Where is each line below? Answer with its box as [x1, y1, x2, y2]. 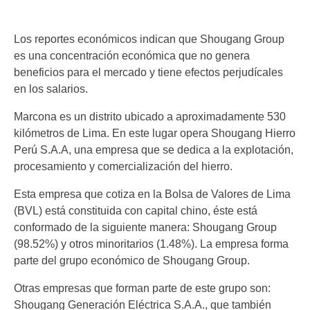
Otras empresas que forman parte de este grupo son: [14, 282, 271, 295]
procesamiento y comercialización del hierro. [14, 161, 232, 173]
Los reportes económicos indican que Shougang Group [14, 33, 284, 46]
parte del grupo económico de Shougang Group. [14, 255, 250, 267]
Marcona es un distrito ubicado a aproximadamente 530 [14, 111, 286, 123]
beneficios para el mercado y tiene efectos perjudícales [14, 66, 283, 79]
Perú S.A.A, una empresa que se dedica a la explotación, [14, 144, 293, 156]
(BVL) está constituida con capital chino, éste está [14, 205, 257, 217]
